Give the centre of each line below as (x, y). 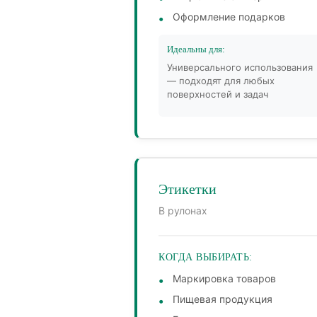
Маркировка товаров (224, 279)
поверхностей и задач (218, 94)
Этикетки (188, 189)
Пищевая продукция (223, 299)
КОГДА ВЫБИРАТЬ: (206, 258)
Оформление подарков (229, 17)
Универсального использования (240, 68)
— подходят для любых (221, 81)
